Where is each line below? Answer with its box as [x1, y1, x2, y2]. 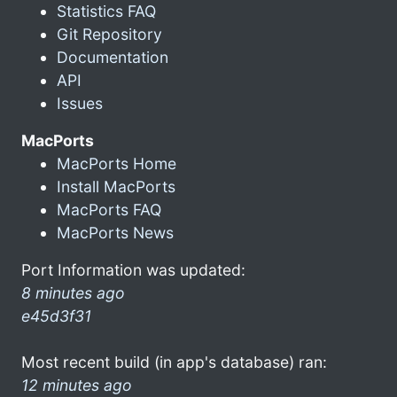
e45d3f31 [21, 306, 91, 325]
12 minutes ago [21, 375, 132, 394]
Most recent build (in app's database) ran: [21, 352, 327, 371]
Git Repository [57, 24, 162, 43]
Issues [57, 93, 103, 113]
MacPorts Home [57, 153, 176, 173]
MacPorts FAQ [57, 199, 161, 219]
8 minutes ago [21, 283, 125, 302]
